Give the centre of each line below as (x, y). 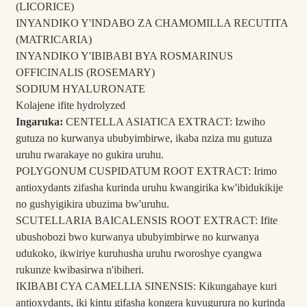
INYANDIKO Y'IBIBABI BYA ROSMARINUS (124, 56)
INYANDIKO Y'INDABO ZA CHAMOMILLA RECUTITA (151, 23)
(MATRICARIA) (53, 40)
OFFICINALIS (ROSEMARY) (85, 73)
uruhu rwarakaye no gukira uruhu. (89, 155)
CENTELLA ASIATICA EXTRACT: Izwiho (165, 122)
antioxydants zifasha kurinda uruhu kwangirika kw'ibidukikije (149, 188)
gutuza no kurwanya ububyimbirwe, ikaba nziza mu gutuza (144, 138)
